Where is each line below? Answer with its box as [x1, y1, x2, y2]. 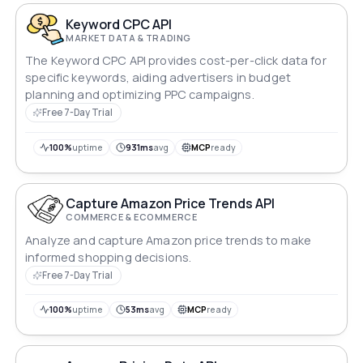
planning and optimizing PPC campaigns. [25, 87, 254, 103]
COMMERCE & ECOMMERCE [66, 211, 198, 224]
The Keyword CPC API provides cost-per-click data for [25, 53, 327, 69]
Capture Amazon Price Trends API [66, 194, 275, 213]
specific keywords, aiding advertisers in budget [25, 70, 291, 86]
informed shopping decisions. [25, 249, 192, 265]
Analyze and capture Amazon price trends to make [25, 232, 311, 248]
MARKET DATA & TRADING [66, 31, 191, 44]
